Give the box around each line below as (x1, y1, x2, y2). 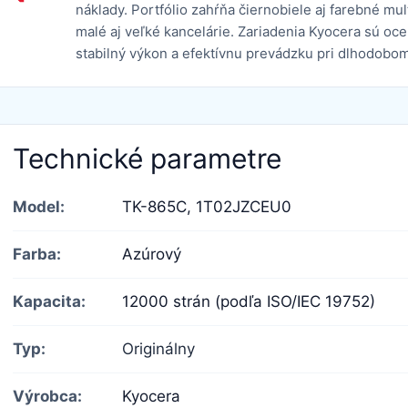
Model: (13, 197, 65, 216)
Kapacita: (13, 291, 86, 311)
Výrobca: (13, 386, 82, 405)
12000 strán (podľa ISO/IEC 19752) (122, 291, 375, 311)
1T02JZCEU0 (196, 197, 291, 216)
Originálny (122, 339, 195, 358)
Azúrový (122, 244, 181, 263)
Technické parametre (13, 141, 281, 175)
